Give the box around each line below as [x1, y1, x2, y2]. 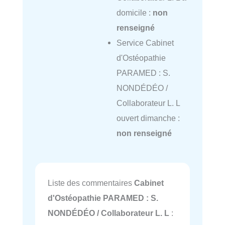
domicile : [116, 8, 153, 17]
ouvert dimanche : [116, 113, 180, 123]
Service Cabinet [116, 38, 174, 47]
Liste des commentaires [48, 178, 134, 188]
